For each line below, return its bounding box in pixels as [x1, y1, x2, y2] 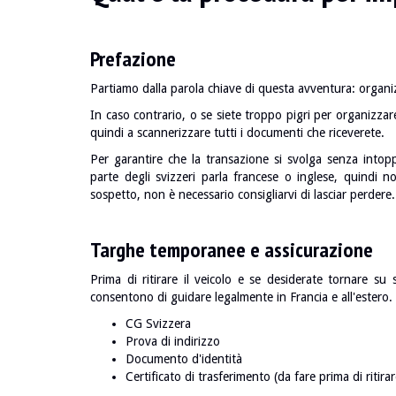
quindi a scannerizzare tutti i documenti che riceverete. [90, 126, 385, 140]
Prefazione [90, 45, 176, 72]
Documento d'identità [126, 352, 242, 366]
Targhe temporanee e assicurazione [90, 236, 373, 263]
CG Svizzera [126, 316, 191, 331]
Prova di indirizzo [126, 334, 220, 348]
